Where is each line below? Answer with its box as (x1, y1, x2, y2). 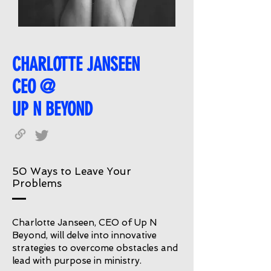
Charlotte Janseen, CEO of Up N (12, 217, 157, 228)
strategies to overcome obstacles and (12, 243, 178, 253)
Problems (12, 177, 62, 189)
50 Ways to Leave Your (12, 165, 131, 177)
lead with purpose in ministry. (12, 255, 142, 266)
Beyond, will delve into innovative (12, 230, 157, 241)
